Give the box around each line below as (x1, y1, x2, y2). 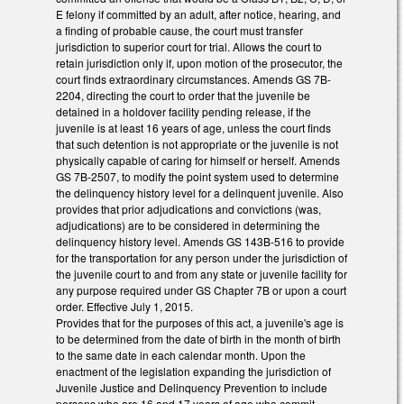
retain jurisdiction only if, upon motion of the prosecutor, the (56, 55, 343, 71)
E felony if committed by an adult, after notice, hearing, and (56, 6, 341, 23)
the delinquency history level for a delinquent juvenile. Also (56, 185, 344, 201)
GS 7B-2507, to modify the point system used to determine (56, 169, 339, 185)
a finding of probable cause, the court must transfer (56, 23, 303, 39)
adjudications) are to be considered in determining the (56, 217, 320, 234)
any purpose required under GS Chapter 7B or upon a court (56, 282, 346, 298)
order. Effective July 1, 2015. (56, 298, 193, 315)
